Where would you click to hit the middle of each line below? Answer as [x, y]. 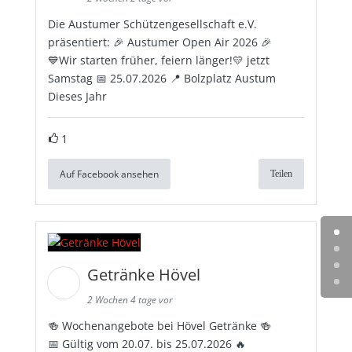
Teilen [282, 173]
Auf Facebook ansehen [109, 174]
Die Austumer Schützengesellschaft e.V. [152, 24]
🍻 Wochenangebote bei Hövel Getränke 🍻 [159, 325]
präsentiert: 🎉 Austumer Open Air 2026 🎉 [159, 42]
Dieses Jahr [77, 96]
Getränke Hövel [145, 274]
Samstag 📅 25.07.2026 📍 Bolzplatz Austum [161, 78]
